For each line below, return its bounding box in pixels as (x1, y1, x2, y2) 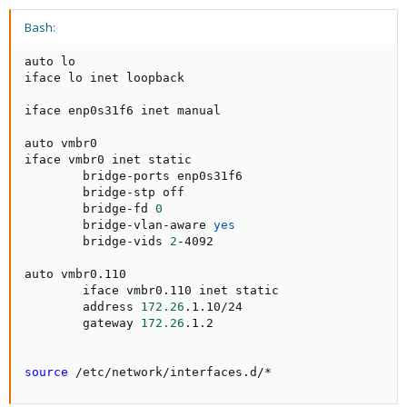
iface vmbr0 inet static (25, 153, 192, 166)
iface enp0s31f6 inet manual (25, 104, 221, 117)
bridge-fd (25, 202, 155, 215)
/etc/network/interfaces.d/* (68, 365, 272, 379)
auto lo (25, 55, 75, 68)
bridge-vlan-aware (25, 218, 213, 232)
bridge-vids (25, 234, 170, 248)
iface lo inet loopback (25, 71, 184, 84)
